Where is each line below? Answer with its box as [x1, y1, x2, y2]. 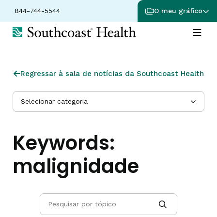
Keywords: [13, 129, 115, 156]
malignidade [13, 153, 139, 180]
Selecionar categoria [21, 97, 88, 105]
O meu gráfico [154, 7, 202, 15]
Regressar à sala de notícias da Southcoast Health [20, 69, 204, 78]
